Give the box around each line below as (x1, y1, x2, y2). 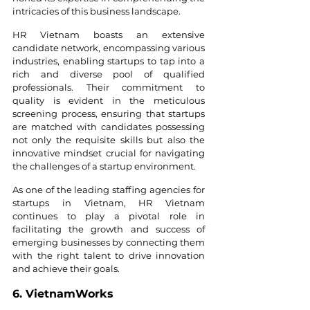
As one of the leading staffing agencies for (12, 183, 205, 195)
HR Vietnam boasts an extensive (12, 28, 205, 40)
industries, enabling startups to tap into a (12, 55, 205, 66)
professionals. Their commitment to (12, 81, 205, 93)
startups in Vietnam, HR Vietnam (12, 197, 205, 208)
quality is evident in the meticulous (12, 94, 205, 106)
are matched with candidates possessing (12, 120, 205, 132)
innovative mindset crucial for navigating (12, 147, 205, 158)
